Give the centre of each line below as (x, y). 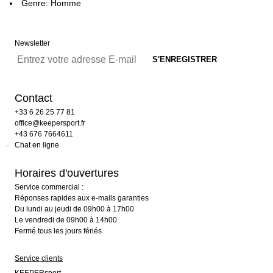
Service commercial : (49, 187)
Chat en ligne (37, 145)
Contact (34, 98)
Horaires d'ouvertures (67, 173)
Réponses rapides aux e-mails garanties (82, 198)
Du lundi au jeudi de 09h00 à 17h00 (74, 209)
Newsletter (32, 43)
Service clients (39, 258)
